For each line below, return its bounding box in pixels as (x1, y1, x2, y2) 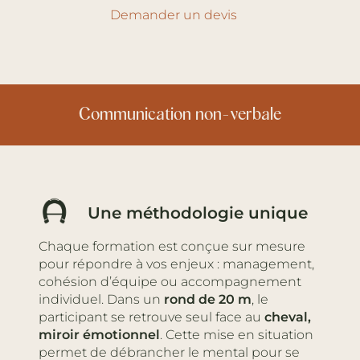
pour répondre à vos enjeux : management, (39, 256, 314, 272)
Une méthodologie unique (87, 202, 308, 223)
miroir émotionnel (39, 326, 160, 342)
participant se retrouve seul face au (39, 309, 264, 325)
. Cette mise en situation (160, 326, 313, 342)
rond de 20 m (164, 291, 252, 307)
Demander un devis (110, 7, 237, 23)
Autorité (151, 105, 209, 124)
